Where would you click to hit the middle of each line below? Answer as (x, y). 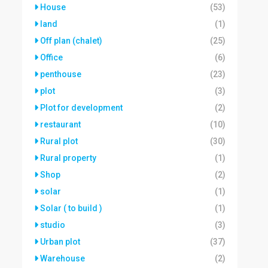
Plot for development (81, 108)
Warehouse (63, 258)
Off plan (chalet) (71, 41)
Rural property (68, 158)
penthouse (61, 74)
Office (51, 57)
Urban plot (60, 242)
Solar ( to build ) (71, 208)
